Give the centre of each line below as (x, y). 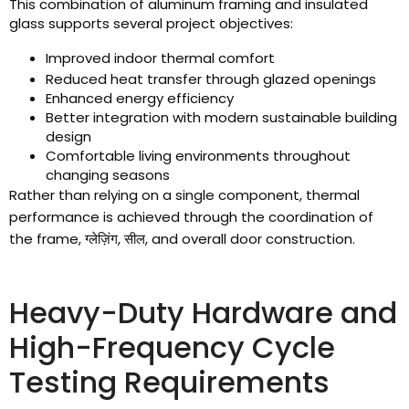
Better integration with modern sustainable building (221, 118)
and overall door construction (252, 239)
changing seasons (108, 175)
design (68, 137)
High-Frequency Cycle (172, 348)
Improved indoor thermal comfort (160, 58)
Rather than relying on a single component (154, 195)
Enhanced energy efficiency (140, 99)
